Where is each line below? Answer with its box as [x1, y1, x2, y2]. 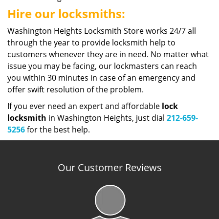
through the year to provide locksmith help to [7, 37, 175, 48]
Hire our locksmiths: [7, 5, 125, 22]
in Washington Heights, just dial [46, 112, 167, 123]
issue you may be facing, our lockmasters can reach [7, 61, 197, 71]
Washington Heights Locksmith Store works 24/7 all [7, 25, 196, 36]
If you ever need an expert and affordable [7, 101, 162, 111]
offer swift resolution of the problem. [7, 84, 144, 95]
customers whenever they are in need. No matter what [7, 49, 209, 60]
